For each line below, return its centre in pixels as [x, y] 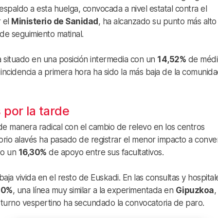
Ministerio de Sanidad [55, 21]
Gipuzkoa [195, 190]
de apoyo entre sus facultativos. [105, 152]
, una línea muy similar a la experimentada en [94, 190]
